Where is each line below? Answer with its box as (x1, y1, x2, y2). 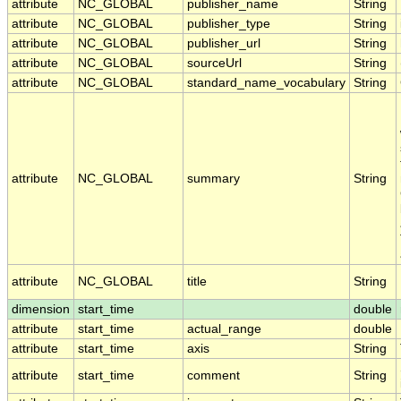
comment (187, 369, 240, 383)
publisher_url (187, 37, 260, 51)
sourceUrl (187, 56, 242, 71)
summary (187, 172, 240, 186)
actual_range (187, 322, 261, 337)
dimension (12, 303, 70, 317)
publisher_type (187, 17, 270, 31)
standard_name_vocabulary (187, 76, 346, 90)
